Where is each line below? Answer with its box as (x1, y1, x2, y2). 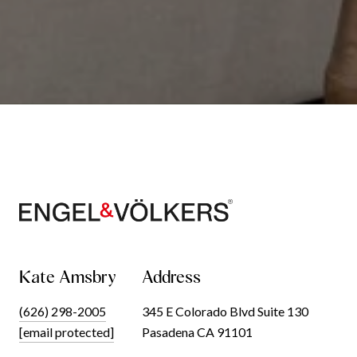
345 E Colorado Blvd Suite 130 (142, 303, 308, 319)
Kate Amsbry (19, 265, 116, 287)
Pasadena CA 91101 (142, 324, 253, 339)
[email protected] (19, 324, 114, 339)
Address (142, 265, 201, 287)
